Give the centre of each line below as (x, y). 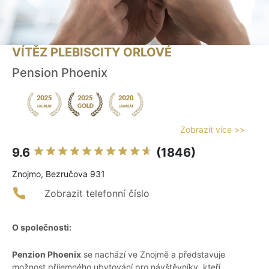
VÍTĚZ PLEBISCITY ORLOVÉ (92, 53)
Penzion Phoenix (47, 255)
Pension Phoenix (60, 73)
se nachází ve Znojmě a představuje (153, 255)
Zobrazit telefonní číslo (97, 194)
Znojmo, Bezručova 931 (59, 174)
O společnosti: (42, 228)
